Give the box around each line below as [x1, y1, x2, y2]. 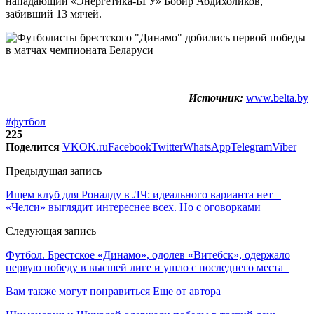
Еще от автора [153, 285, 221, 297]
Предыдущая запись [6, 164, 102, 177]
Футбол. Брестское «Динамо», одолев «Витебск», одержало [6, 248, 290, 261]
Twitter [151, 140, 183, 153]
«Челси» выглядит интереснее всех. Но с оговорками [6, 200, 261, 213]
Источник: [189, 91, 243, 104]
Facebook [108, 140, 151, 153]
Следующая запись [6, 224, 96, 237]
